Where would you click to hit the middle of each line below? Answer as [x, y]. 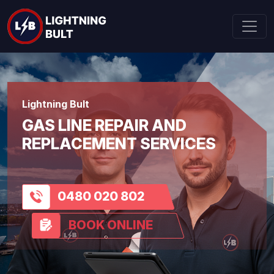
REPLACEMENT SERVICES [119, 144]
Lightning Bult [56, 104]
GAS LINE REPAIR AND [104, 125]
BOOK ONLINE [111, 225]
